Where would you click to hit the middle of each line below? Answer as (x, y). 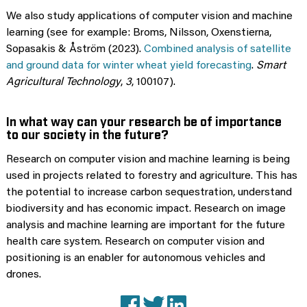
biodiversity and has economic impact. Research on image (146, 209)
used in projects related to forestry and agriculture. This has (152, 176)
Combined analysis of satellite (218, 49)
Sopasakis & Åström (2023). (75, 49)
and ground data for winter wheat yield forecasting (129, 65)
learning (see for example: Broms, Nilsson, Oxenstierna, (139, 33)
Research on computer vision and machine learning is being (148, 159)
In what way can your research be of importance (144, 120)
